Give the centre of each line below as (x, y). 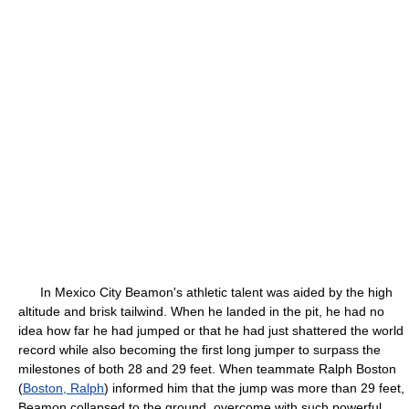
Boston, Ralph (63, 388)
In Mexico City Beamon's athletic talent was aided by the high (205, 292)
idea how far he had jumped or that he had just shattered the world (211, 330)
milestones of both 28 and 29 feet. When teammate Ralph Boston (207, 369)
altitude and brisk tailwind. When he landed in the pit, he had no (201, 311)
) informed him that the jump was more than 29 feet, (254, 388)
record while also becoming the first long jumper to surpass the (199, 350)
